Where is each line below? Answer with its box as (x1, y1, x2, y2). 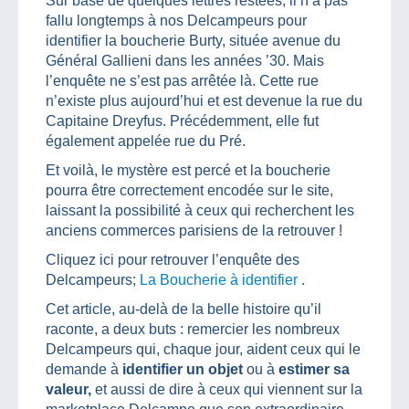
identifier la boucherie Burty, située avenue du (46, 32, 341, 48)
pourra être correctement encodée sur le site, (46, 182, 333, 198)
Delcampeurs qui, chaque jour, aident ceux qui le (46, 341, 361, 357)
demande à (46, 361, 122, 377)
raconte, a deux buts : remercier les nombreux (46, 320, 340, 337)
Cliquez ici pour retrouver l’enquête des (46, 251, 299, 267)
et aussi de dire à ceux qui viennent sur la (91, 381, 362, 397)
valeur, (46, 381, 91, 397)
